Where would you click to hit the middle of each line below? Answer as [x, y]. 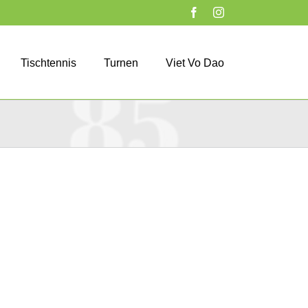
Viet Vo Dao [195, 63]
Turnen [121, 63]
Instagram [245, 12]
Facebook [220, 12]
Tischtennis [48, 63]
